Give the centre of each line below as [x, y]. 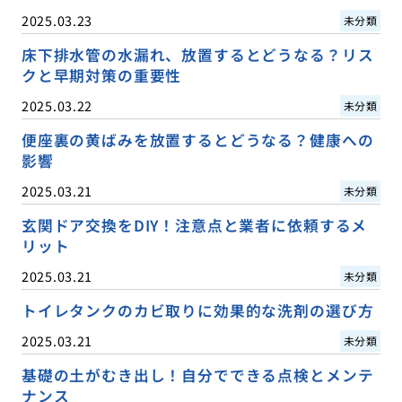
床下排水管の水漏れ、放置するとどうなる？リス [197, 55]
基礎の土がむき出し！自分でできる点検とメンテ [197, 376]
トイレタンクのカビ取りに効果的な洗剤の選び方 [197, 311]
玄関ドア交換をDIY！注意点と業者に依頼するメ [194, 226]
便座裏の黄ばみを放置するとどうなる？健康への [197, 140]
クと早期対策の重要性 [101, 76]
